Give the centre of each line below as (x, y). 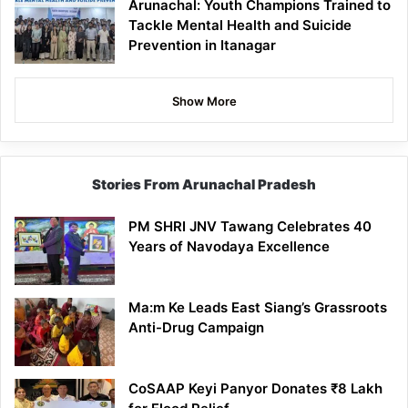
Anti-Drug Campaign (196, 327)
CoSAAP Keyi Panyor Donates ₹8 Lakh (255, 388)
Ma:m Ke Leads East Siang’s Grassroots (258, 307)
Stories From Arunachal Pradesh (204, 184)
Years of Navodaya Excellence (229, 246)
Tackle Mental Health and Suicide (240, 25)
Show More (204, 101)
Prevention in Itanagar (202, 45)
